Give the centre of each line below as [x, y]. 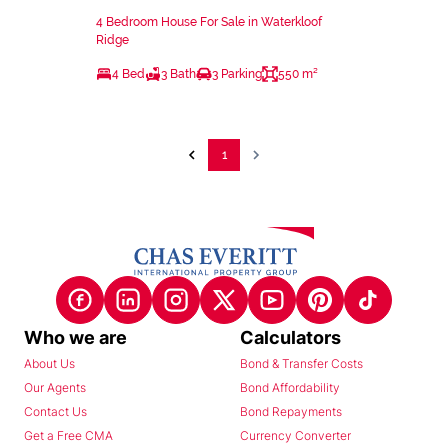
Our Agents [55, 387]
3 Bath [178, 74]
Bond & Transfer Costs [301, 363]
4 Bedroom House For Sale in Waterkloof [209, 22]
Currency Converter [295, 435]
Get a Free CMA [68, 435]
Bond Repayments [291, 411]
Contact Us [55, 411]
